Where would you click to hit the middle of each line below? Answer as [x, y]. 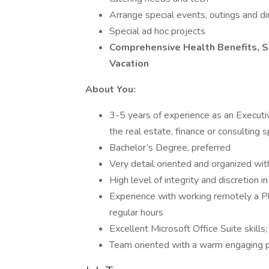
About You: [110, 89]
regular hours [136, 213]
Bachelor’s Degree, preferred [170, 148]
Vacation [129, 64]
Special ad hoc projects [157, 31]
